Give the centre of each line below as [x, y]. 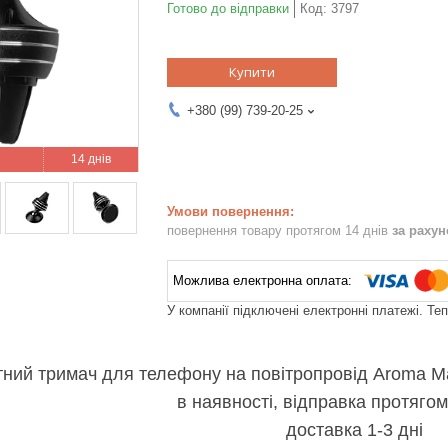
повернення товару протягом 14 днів [279, 230]
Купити [252, 71]
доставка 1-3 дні [354, 429]
